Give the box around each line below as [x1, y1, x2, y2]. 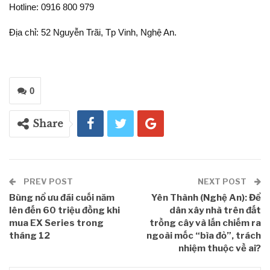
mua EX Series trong [9, 218, 104, 229]
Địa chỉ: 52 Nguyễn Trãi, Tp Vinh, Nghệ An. [9, 27, 177, 38]
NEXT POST [198, 177, 248, 187]
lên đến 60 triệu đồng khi [9, 205, 120, 216]
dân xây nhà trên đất [169, 205, 261, 216]
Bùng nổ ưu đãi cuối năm [9, 192, 115, 204]
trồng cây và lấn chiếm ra [149, 218, 261, 229]
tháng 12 [9, 230, 50, 242]
